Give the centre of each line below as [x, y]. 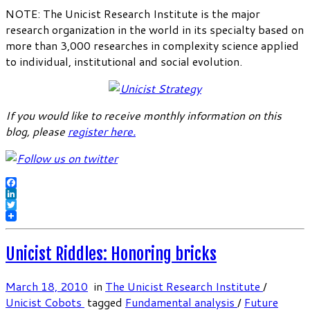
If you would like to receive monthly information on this [144, 116]
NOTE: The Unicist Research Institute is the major [133, 14]
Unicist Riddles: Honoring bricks [111, 254]
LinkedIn [27, 205]
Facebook [30, 194]
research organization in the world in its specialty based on [155, 30]
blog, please [37, 131]
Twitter [25, 216]
